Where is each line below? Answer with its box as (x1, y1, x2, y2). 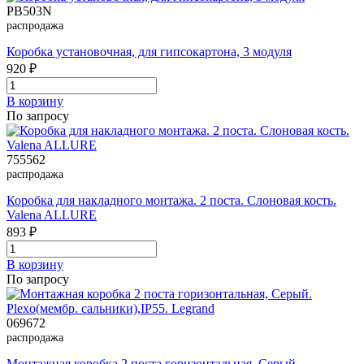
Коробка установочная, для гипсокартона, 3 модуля (6, 45, 292, 59)
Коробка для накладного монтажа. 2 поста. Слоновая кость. (6, 193, 336, 208)
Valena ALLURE (6, 208, 97, 223)
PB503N (6, 4, 52, 19)
